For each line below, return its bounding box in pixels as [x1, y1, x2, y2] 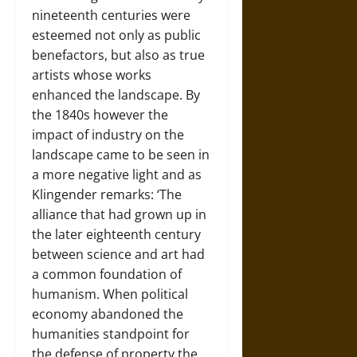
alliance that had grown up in [32, 206, 206, 224]
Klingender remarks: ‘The [32, 186, 182, 204]
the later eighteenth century [32, 226, 201, 244]
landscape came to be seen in [32, 146, 210, 164]
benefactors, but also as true [32, 46, 205, 65]
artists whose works [32, 66, 151, 84]
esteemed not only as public [32, 26, 201, 45]
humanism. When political [32, 285, 188, 304]
